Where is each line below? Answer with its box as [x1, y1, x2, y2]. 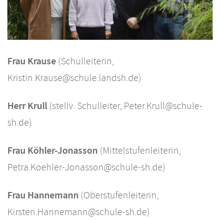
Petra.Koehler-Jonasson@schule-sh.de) [7, 161, 165, 176]
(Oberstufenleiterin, [79, 189, 159, 204]
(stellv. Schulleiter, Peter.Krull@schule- [47, 100, 202, 115]
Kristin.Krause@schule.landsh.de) [7, 72, 141, 87]
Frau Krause [7, 55, 56, 68]
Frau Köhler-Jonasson [7, 144, 98, 157]
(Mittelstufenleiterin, [98, 144, 181, 160]
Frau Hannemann [7, 189, 79, 202]
